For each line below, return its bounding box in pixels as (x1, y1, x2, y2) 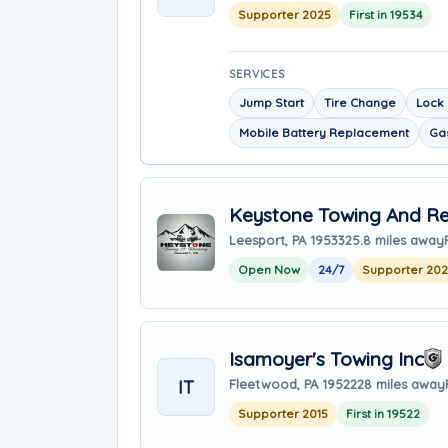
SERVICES (229, 67, 286, 81)
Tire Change (324, 95, 396, 110)
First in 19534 (349, 6, 423, 22)
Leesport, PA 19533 (229, 231, 345, 248)
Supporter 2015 (238, 405, 328, 421)
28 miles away (357, 375, 445, 392)
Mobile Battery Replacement (239, 125, 409, 140)
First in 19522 (346, 405, 420, 421)
